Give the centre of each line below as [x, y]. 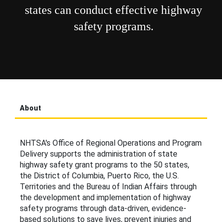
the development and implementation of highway [105, 197]
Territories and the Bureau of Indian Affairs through [108, 186]
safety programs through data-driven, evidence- [103, 208]
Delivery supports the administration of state [99, 154]
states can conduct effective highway [113, 10]
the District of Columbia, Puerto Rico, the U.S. [99, 175]
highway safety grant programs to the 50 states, [105, 165]
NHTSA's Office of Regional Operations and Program [111, 143]
